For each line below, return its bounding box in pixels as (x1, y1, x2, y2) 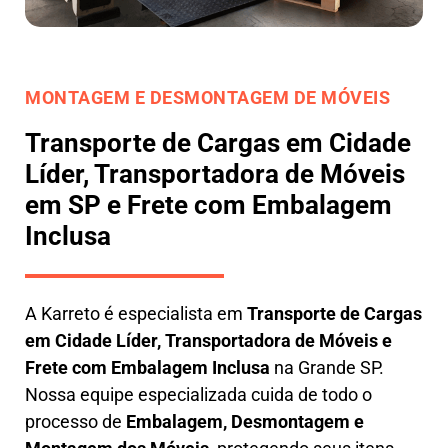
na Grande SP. (270, 356, 384, 378)
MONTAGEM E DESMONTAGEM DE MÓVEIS (25, 86, 390, 108)
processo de (25, 410, 122, 432)
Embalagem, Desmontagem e (122, 410, 364, 432)
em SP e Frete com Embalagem (25, 189, 392, 220)
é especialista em (100, 302, 247, 324)
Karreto (41, 302, 100, 324)
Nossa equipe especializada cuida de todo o (25, 383, 372, 405)
